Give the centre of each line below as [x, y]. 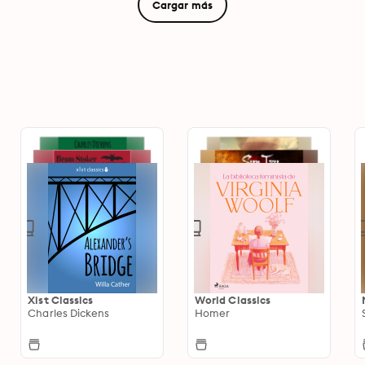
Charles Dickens [69, 313]
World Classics [233, 300]
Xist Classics [61, 300]
